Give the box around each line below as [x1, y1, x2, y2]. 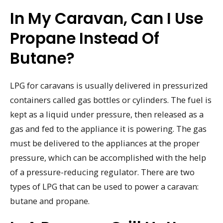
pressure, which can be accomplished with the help [10, 151, 206, 163]
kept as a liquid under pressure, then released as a [10, 108, 204, 120]
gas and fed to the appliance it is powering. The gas [10, 122, 207, 134]
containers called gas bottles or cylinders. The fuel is [10, 94, 212, 106]
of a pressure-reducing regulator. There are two [10, 166, 195, 178]
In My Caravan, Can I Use [10, 7, 203, 29]
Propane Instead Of [10, 27, 159, 49]
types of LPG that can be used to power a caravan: [10, 180, 199, 192]
